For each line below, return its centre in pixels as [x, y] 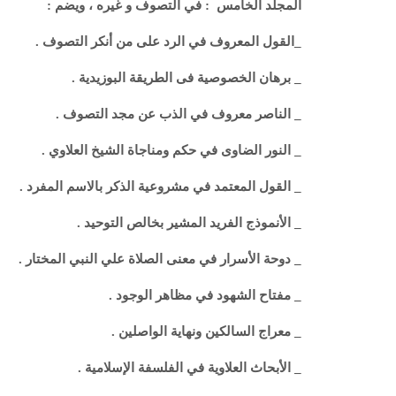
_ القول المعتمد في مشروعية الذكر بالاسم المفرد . [160, 186]
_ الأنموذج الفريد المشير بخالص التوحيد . [187, 222]
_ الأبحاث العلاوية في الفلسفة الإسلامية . [188, 367]
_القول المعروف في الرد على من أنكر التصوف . [167, 41]
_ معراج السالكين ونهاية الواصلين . [206, 331]
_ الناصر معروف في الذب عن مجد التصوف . [179, 114]
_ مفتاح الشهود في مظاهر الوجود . [205, 295]
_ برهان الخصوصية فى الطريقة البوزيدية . [187, 77]
